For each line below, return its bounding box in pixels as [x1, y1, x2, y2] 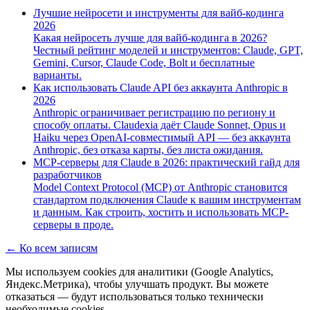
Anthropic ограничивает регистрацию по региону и [33, 106, 275, 118]
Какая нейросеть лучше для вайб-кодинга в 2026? [33, 31, 267, 44]
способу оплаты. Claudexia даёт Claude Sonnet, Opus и [33, 118, 286, 131]
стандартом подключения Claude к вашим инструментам [33, 193, 301, 206]
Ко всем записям [19, 241, 98, 254]
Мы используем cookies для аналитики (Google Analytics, [6, 265, 273, 277]
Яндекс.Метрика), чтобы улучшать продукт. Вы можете [6, 277, 268, 290]
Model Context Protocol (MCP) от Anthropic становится [33, 181, 287, 193]
